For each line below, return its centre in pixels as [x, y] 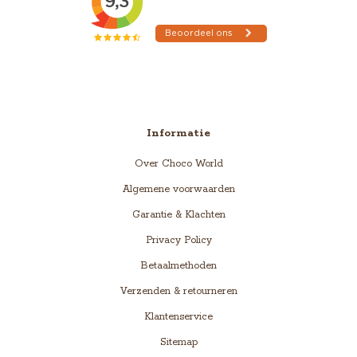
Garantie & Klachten [178, 215]
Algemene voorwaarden [178, 190]
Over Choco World [178, 164]
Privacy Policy [178, 241]
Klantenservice [178, 317]
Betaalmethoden [178, 266]
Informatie [178, 133]
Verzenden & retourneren [178, 292]
